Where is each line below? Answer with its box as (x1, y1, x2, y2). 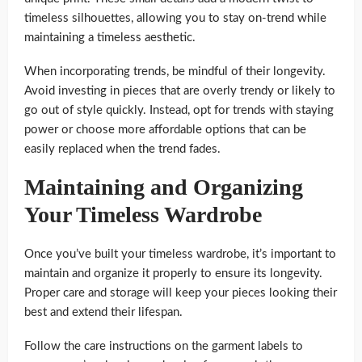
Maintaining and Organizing (24, 174, 303, 200)
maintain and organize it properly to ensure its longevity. (24, 267, 322, 280)
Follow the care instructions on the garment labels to (24, 339, 303, 352)
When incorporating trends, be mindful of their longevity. (24, 65, 326, 78)
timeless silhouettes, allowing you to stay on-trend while (24, 11, 326, 24)
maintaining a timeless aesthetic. (24, 31, 196, 44)
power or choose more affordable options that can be (24, 123, 306, 136)
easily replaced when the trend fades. (24, 142, 221, 155)
